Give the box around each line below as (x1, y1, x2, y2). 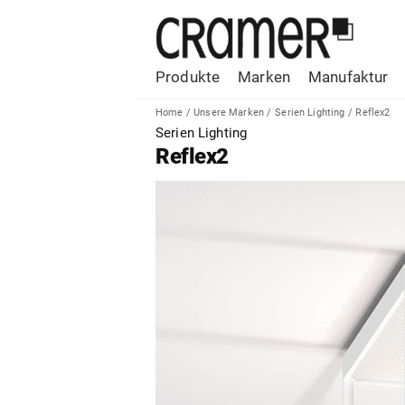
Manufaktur (308, 68, 389, 86)
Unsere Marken (193, 107, 265, 118)
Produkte (155, 68, 221, 86)
